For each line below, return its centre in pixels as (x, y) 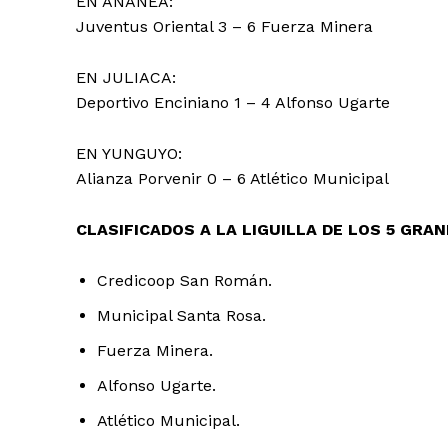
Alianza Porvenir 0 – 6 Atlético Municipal (232, 178)
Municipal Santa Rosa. (181, 315)
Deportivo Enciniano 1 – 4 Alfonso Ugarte (233, 102)
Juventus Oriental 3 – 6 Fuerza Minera (224, 26)
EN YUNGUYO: (129, 153)
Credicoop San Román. (187, 280)
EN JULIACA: (126, 77)
